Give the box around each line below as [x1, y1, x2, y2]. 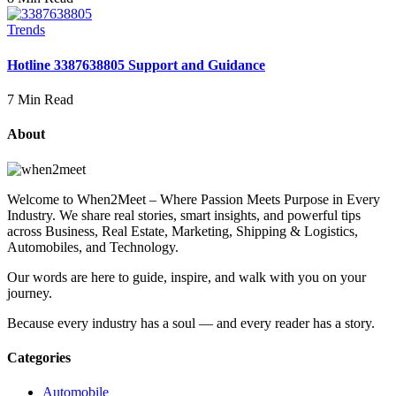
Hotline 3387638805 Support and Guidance [7, 57, 265, 72]
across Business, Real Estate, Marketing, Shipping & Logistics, [7, 223, 358, 239]
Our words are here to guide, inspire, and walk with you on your [7, 269, 366, 285]
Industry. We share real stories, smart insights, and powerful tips [7, 207, 361, 223]
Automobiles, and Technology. [7, 239, 179, 255]
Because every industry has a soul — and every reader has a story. [7, 315, 375, 331]
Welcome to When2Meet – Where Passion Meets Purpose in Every [7, 191, 380, 207]
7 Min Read [7, 92, 73, 107]
